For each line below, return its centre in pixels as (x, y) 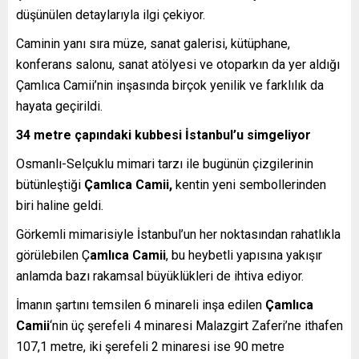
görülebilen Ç (53, 255)
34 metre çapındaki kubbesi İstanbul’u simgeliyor (163, 135)
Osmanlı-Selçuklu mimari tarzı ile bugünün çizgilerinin (165, 163)
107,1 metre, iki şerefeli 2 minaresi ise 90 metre (150, 346)
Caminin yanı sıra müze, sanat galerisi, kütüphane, (153, 43)
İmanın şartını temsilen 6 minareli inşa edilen (141, 305)
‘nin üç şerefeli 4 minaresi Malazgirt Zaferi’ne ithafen (196, 325)
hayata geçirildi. (59, 106)
